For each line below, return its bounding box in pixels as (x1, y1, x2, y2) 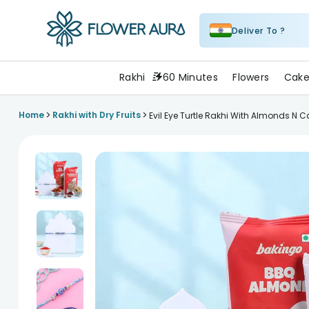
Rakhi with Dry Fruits (52, 109, 141, 121)
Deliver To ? (231, 24, 286, 37)
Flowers (232, 70, 270, 84)
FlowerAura (46, 50, 105, 63)
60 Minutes (163, 70, 218, 84)
